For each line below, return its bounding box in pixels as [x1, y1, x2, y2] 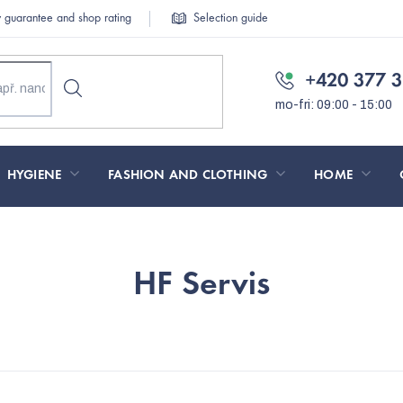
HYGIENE [6, 169, 62, 183]
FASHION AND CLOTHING [108, 169, 268, 183]
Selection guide [193, 12, 268, 25]
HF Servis [133, 269, 270, 303]
